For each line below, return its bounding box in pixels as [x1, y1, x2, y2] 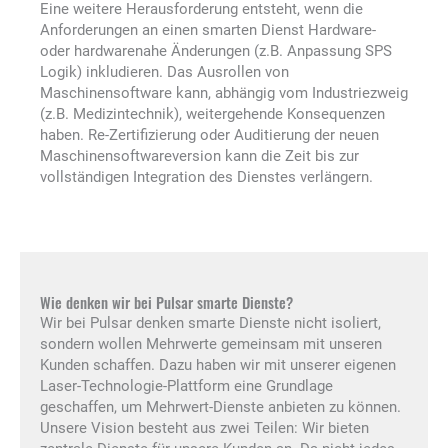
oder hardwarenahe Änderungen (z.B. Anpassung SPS [40, 42, 392, 61]
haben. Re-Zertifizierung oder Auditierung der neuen [40, 126, 379, 145]
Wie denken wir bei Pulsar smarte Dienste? [40, 291, 293, 313]
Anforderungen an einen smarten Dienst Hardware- [40, 21, 376, 40]
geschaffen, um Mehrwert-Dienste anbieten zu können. [40, 397, 401, 416]
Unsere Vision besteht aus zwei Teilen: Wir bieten [40, 418, 369, 437]
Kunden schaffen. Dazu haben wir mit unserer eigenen [40, 355, 396, 374]
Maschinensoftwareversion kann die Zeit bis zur [40, 147, 359, 166]
